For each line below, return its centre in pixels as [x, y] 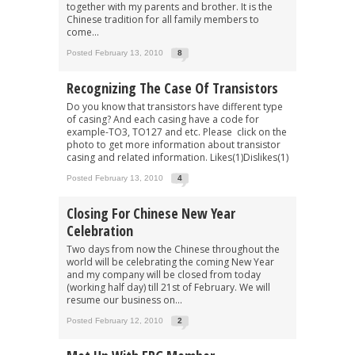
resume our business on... [124, 300]
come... [83, 32]
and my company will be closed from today [164, 274]
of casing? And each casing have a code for [163, 119]
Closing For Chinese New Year [151, 213]
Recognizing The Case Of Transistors [172, 88]
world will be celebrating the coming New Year [170, 261]
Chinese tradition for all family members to [163, 19]
